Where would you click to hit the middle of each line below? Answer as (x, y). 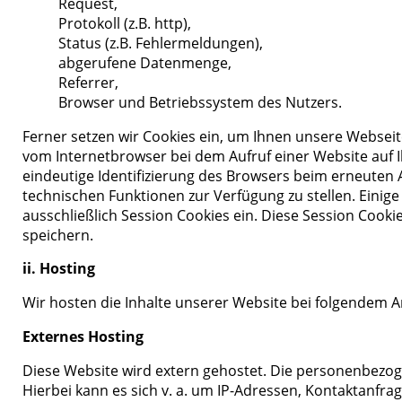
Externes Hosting (83, 336)
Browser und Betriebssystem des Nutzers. (201, 102)
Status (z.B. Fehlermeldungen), (161, 43)
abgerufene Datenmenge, (145, 62)
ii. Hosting (59, 269)
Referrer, (89, 82)
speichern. (58, 235)
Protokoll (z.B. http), (125, 23)
